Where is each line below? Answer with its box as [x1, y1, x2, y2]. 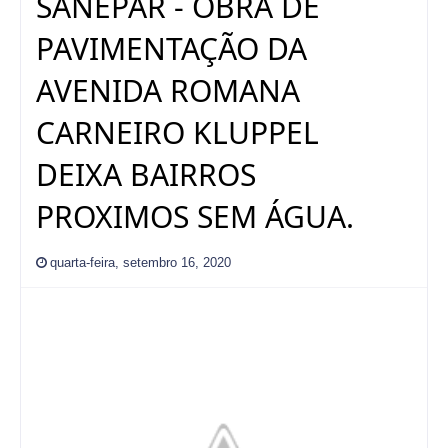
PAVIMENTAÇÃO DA [36, 27, 307, 69]
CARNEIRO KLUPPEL [36, 111, 319, 153]
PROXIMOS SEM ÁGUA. [36, 195, 354, 237]
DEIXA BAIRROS [36, 153, 256, 195]
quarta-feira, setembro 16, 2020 [50, 254, 231, 270]
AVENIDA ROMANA [36, 69, 300, 111]
